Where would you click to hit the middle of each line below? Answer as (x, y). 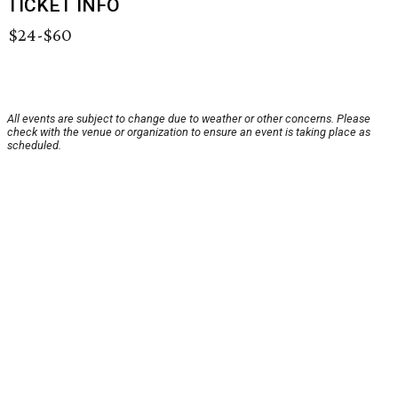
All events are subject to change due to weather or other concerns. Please (189, 119)
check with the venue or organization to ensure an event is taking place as (189, 132)
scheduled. (34, 146)
